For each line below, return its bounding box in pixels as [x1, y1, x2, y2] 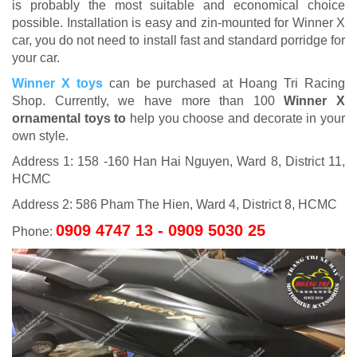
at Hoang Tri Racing [222, 76, 346, 90]
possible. [12, 16, 67, 29]
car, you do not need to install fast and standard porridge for [12, 33, 345, 47]
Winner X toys [12, 76, 103, 90]
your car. [12, 51, 60, 65]
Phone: [12, 225, 56, 238]
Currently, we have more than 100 [54, 94, 284, 108]
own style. [12, 129, 69, 143]
